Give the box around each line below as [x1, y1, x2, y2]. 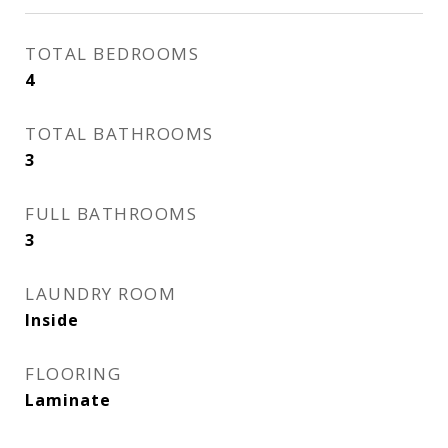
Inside [25, 309, 79, 331]
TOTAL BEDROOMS [25, 42, 199, 65]
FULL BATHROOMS [25, 202, 197, 225]
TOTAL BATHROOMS [25, 122, 214, 145]
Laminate [25, 389, 111, 411]
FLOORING [25, 362, 121, 385]
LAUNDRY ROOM [25, 282, 176, 305]
